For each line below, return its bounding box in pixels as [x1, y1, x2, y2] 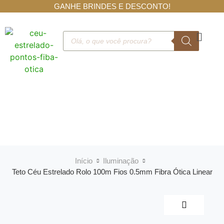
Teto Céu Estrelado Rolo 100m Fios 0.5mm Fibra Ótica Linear [11, 167, 212, 176]
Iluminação [103, 156, 138, 165]
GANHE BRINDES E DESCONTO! [53, 2, 170, 10]
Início [75, 156, 92, 165]
